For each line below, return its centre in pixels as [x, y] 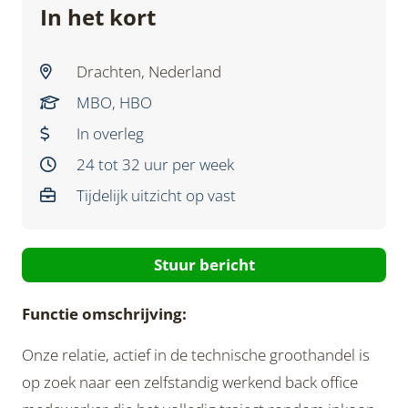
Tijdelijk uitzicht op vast [156, 195]
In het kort [98, 17]
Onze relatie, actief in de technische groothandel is [196, 355]
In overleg [110, 133]
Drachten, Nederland [149, 71]
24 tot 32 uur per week [155, 164]
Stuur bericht [204, 265]
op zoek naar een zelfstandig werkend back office [190, 382]
